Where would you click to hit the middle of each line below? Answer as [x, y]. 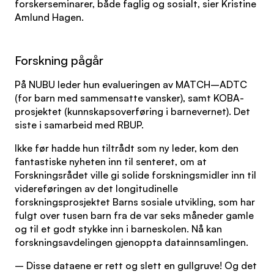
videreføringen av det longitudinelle [96, 188]
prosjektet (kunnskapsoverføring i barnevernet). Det [132, 111]
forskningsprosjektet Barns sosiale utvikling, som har [135, 202]
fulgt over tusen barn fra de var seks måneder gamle [134, 215]
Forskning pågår [59, 60]
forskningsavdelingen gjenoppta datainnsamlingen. [131, 242]
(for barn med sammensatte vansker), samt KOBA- [129, 98]
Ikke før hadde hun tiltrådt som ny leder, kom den [127, 148]
